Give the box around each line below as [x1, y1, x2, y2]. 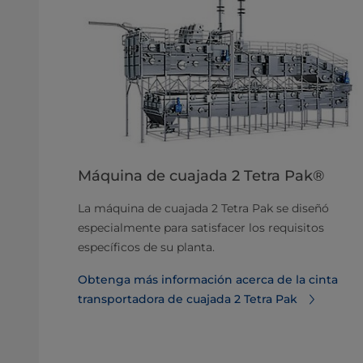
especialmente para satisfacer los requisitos [78, 220, 324, 236]
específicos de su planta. [78, 240, 215, 255]
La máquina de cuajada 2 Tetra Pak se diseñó [78, 201, 329, 216]
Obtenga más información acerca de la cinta [78, 272, 338, 288]
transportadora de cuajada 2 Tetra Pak [78, 292, 297, 307]
